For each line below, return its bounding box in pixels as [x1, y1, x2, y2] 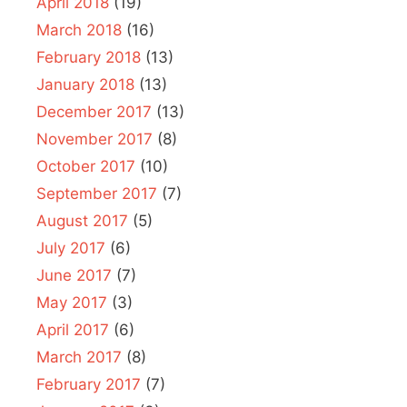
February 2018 [36, 47, 141, 66]
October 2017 [36, 156, 135, 175]
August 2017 [36, 211, 128, 230]
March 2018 [36, 20, 122, 39]
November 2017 [36, 129, 153, 148]
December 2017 [36, 102, 152, 121]
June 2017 [36, 265, 112, 284]
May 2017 [36, 293, 107, 312]
